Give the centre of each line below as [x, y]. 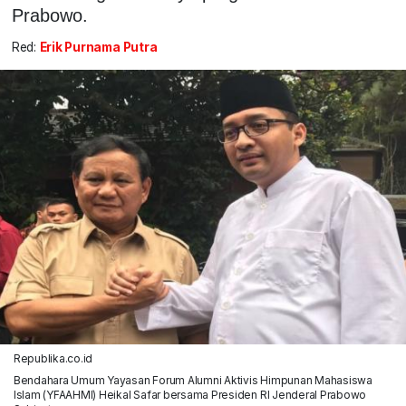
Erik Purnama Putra [98, 48]
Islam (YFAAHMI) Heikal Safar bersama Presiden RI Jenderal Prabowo [190, 394]
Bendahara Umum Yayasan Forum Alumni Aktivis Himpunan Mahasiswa [193, 380]
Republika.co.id [53, 358]
